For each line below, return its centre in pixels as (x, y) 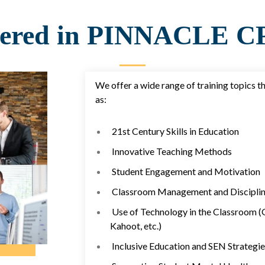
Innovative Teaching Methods (171, 151)
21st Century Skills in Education (174, 131)
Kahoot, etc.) (135, 226)
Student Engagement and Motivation (185, 172)
